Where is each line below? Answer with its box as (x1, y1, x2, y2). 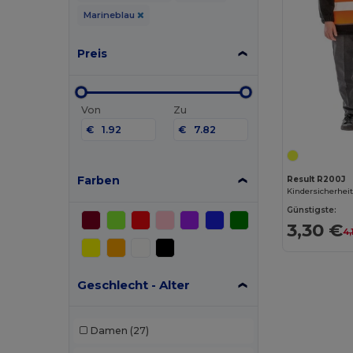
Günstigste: (287, 204, 337, 215)
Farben (77, 173, 121, 188)
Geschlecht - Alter (77, 277, 191, 292)
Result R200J (287, 173, 346, 184)
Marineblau (83, 9, 137, 20)
